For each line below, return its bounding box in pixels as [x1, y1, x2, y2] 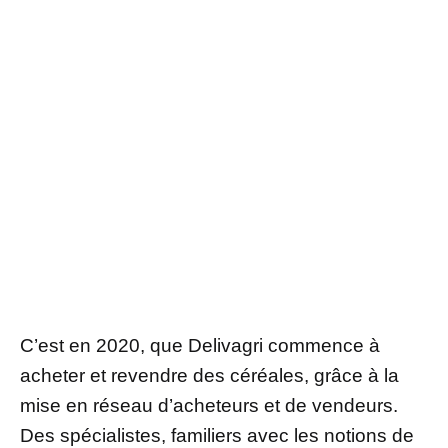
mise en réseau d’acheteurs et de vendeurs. [20, 394, 398, 416]
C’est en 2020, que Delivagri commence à [20, 334, 380, 356]
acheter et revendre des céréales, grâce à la [20, 364, 399, 386]
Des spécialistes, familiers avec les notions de [20, 424, 414, 446]
